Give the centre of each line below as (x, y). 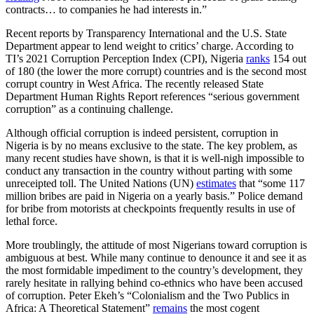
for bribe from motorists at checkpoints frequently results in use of (150, 209)
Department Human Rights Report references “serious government (152, 97)
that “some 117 (271, 184)
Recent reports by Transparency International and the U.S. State (146, 34)
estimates (216, 184)
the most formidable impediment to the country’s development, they (154, 271)
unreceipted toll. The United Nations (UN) (101, 184)
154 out (288, 59)
